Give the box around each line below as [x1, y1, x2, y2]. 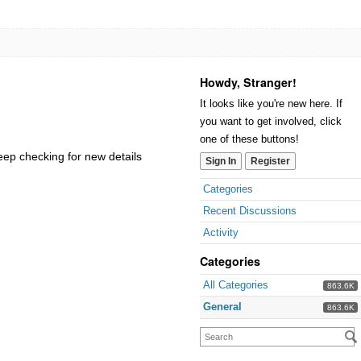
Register [251, 156, 290, 167]
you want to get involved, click [200, 115, 342, 127]
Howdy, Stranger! [200, 74, 297, 90]
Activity [203, 226, 239, 239]
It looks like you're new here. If [200, 98, 342, 110]
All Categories [203, 279, 268, 291]
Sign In [205, 156, 236, 167]
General [203, 301, 242, 313]
